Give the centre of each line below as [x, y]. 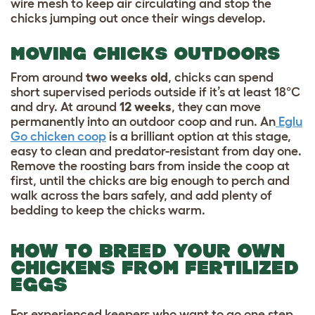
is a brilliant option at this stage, [199, 136]
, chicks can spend [221, 77]
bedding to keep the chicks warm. [109, 210]
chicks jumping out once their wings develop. [138, 18]
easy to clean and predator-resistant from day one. [156, 151]
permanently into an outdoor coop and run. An [143, 121]
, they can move [216, 107]
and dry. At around [65, 107]
